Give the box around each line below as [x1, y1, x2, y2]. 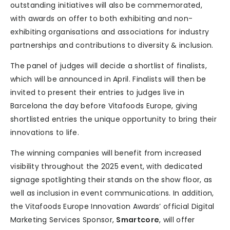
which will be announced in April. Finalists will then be [10, 74, 206, 85]
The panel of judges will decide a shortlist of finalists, [10, 61, 207, 71]
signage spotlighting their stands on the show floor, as [10, 175, 213, 185]
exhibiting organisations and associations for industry [10, 27, 209, 37]
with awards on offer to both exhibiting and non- [10, 13, 193, 24]
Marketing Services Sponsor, [10, 215, 117, 225]
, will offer [159, 215, 195, 225]
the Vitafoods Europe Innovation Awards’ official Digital [10, 201, 215, 212]
